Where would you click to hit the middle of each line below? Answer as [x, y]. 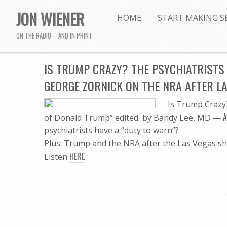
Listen [57, 157]
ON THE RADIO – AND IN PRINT [54, 36]
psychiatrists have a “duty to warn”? [111, 130]
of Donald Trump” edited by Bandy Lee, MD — [133, 118]
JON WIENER [50, 19]
